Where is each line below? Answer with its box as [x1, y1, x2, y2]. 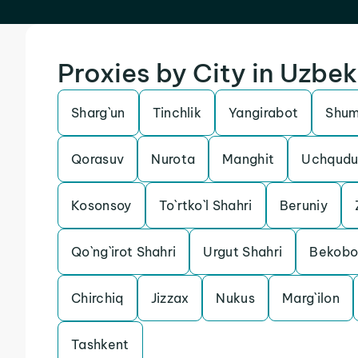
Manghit [222, 151, 275, 167]
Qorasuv [71, 151, 125, 167]
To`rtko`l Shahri [158, 197, 253, 213]
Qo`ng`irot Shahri [71, 244, 177, 260]
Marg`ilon [282, 290, 340, 306]
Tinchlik [152, 105, 202, 121]
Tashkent [71, 336, 129, 352]
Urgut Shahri [203, 244, 283, 260]
